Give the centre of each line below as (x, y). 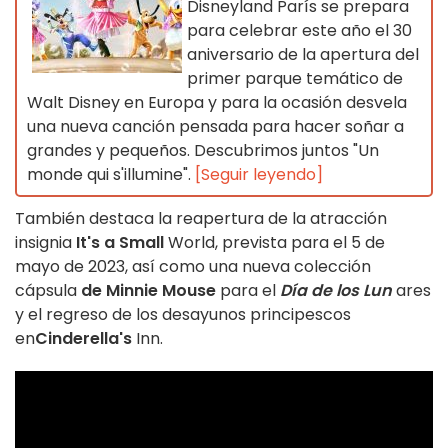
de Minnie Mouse (148, 290)
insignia (45, 242)
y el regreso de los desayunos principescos (183, 314)
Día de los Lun (336, 290)
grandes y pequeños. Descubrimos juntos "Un (203, 150)
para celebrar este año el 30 (299, 30)
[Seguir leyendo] (259, 174)
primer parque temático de (295, 78)
